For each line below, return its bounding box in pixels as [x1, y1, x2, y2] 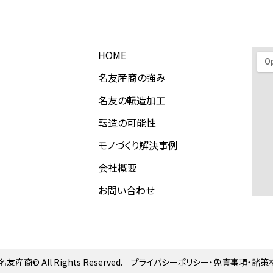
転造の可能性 [97, 115, 156, 130]
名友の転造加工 [97, 92, 166, 107]
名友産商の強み [97, 69, 166, 85]
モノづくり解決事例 [97, 137, 178, 152]
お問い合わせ [97, 182, 155, 197]
